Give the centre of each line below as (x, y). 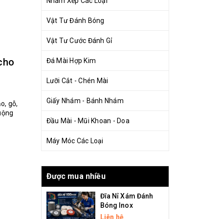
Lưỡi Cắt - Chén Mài (77, 81)
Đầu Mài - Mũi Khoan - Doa (88, 121)
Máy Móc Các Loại (75, 141)
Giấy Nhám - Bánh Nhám (85, 101)
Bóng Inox (116, 205)
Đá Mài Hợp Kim (71, 61)
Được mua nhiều (76, 176)
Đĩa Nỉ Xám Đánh (127, 196)
